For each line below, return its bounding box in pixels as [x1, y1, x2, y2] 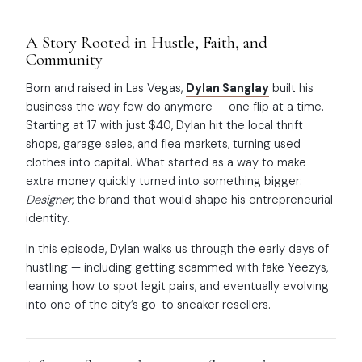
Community [26, 48, 103, 69]
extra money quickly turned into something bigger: [26, 173, 302, 190]
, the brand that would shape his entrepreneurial [72, 192, 333, 208]
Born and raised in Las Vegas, [26, 80, 186, 97]
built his [269, 80, 314, 97]
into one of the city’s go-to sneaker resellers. [26, 296, 271, 313]
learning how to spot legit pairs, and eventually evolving [26, 277, 329, 294]
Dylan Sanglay [186, 80, 269, 97]
